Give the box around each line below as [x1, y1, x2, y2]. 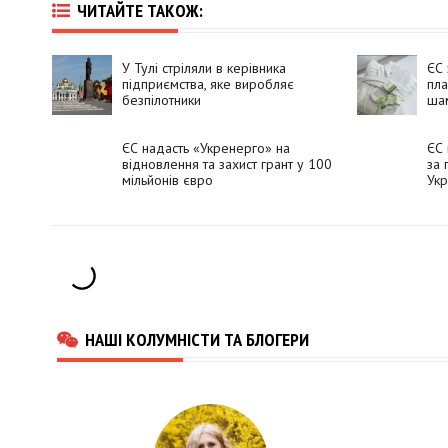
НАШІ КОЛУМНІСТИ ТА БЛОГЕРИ [85, 327, 309, 352]
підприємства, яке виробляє [122, 75, 294, 94]
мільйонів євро [122, 171, 213, 190]
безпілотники [122, 91, 201, 110]
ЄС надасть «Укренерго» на [122, 139, 290, 158]
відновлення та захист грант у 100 [122, 155, 332, 174]
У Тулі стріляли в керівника [122, 59, 286, 78]
